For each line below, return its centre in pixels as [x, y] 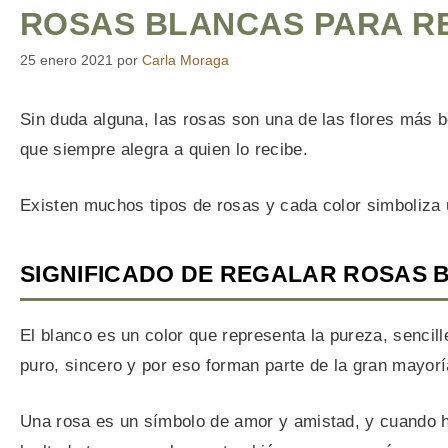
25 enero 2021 [66, 60]
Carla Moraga [185, 60]
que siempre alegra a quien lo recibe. [164, 150]
